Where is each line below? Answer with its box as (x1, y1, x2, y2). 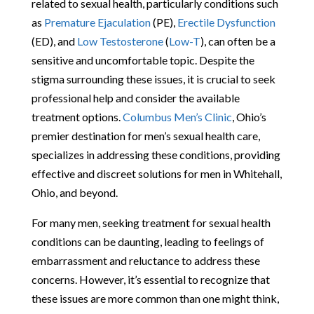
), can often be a (200, 34, 275, 48)
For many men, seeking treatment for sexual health (31, 215, 271, 229)
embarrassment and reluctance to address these (31, 253, 260, 267)
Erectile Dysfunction (177, 15, 275, 29)
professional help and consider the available (31, 90, 240, 104)
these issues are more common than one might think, (31, 291, 279, 305)
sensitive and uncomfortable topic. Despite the (31, 53, 254, 67)
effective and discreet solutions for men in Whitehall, (31, 166, 282, 180)
